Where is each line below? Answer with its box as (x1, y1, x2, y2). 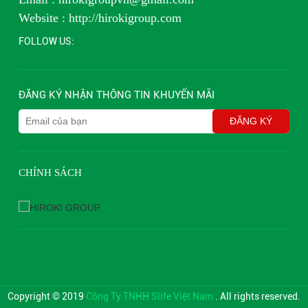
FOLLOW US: (18, 35, 74, 47)
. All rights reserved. (215, 290, 300, 302)
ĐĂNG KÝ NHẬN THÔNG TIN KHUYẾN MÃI (18, 88, 214, 101)
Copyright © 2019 (8, 290, 86, 302)
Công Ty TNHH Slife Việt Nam (86, 290, 215, 302)
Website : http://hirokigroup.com (18, 10, 185, 25)
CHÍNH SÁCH (18, 166, 82, 178)
